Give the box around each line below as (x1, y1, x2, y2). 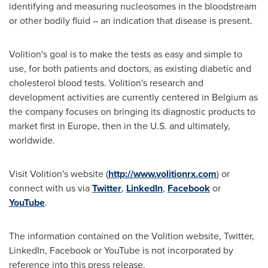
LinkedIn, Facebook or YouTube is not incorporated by (9, 243, 233, 257)
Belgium (212, 90, 246, 104)
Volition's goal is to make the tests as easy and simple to (9, 47, 242, 61)
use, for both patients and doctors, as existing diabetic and (9, 62, 251, 75)
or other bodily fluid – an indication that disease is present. (9, 14, 252, 28)
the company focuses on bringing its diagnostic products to (9, 105, 255, 118)
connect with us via (9, 181, 92, 195)
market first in (9, 119, 68, 133)
